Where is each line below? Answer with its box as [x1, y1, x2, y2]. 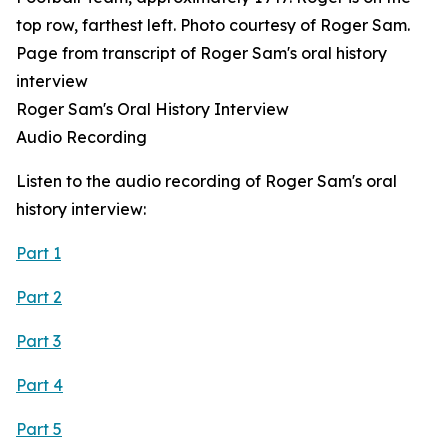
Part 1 [16, 243, 61, 263]
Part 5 [16, 419, 62, 439]
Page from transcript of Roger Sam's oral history [16, 43, 387, 63]
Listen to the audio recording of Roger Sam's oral [16, 171, 397, 191]
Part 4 [16, 375, 63, 395]
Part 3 [16, 331, 61, 351]
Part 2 [16, 287, 62, 307]
